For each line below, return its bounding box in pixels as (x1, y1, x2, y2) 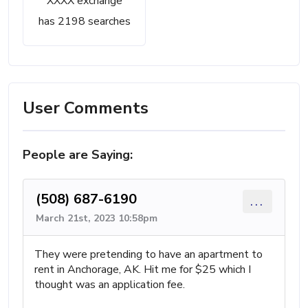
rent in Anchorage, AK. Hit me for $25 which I (34, 262, 251, 277)
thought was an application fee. (34, 277, 185, 292)
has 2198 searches (38, 14, 131, 29)
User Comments (23, 97, 148, 119)
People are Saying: (23, 146, 133, 163)
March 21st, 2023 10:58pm (36, 212, 157, 225)
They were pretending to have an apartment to (34, 247, 263, 262)
